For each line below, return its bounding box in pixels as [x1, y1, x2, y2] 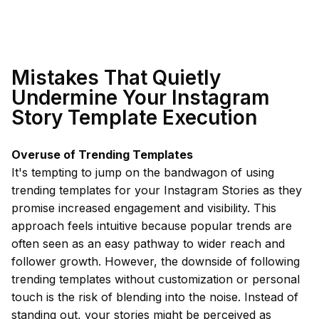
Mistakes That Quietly [11, 66, 221, 90]
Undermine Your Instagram [11, 85, 270, 110]
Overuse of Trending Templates [11, 147, 193, 162]
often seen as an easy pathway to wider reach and [11, 236, 285, 251]
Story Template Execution [11, 105, 257, 130]
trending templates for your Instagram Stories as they [11, 183, 302, 197]
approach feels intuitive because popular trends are [11, 219, 292, 233]
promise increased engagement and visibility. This [11, 201, 276, 215]
